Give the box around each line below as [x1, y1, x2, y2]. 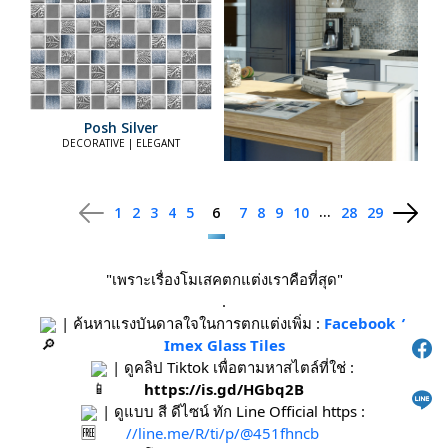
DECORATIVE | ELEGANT [62, 136, 180, 151]
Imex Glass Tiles [163, 335, 285, 356]
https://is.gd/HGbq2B [144, 379, 304, 400]
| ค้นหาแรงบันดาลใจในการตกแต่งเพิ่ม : [57, 313, 324, 334]
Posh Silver [84, 118, 158, 138]
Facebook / [324, 313, 405, 334]
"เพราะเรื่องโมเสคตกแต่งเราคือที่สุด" [105, 269, 343, 290]
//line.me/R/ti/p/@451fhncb [125, 423, 319, 444]
